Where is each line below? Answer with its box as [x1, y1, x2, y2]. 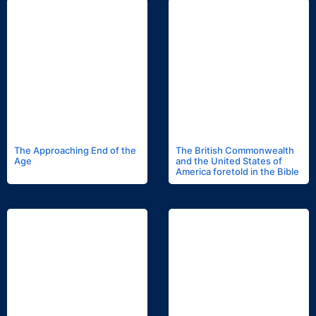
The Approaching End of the [14, 145, 136, 157]
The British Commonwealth [176, 145, 294, 157]
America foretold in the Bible [176, 166, 299, 178]
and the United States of [176, 155, 282, 167]
